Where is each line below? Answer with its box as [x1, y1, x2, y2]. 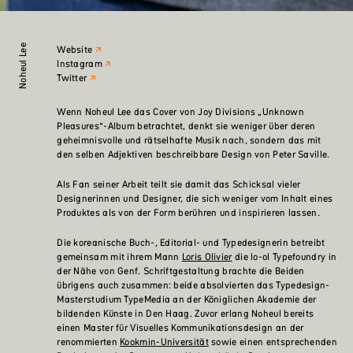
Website [57, 42, 93, 56]
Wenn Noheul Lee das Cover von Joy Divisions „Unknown [57, 104, 304, 118]
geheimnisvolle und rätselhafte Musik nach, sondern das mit [57, 132, 321, 147]
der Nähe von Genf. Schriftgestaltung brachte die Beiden [57, 263, 305, 277]
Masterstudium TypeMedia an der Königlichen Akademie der [57, 292, 317, 306]
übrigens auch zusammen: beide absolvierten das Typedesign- [57, 277, 330, 292]
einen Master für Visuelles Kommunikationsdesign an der [57, 320, 304, 334]
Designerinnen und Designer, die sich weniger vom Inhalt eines [57, 191, 333, 205]
